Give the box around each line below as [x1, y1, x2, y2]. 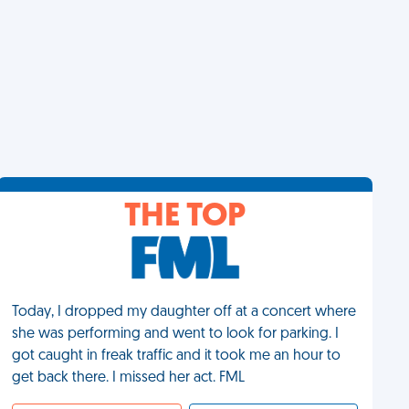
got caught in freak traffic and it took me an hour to [12, 349, 341, 363]
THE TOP [124, 201, 246, 234]
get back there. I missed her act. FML [12, 371, 246, 385]
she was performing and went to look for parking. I [12, 327, 340, 341]
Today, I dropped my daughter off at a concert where [12, 305, 357, 320]
